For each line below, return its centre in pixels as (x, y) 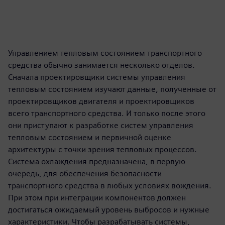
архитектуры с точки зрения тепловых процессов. (102, 149)
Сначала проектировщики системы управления (97, 77)
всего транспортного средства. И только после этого (107, 113)
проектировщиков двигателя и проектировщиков (101, 101)
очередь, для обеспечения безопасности (85, 173)
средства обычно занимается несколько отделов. (101, 65)
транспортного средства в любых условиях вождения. (110, 185)
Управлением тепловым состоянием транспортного (105, 53)
